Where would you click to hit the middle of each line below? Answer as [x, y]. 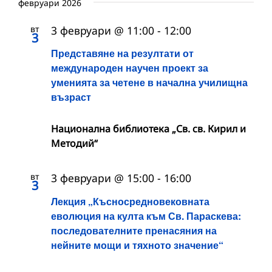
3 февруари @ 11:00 [103, 31]
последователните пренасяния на [134, 230]
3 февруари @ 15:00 [103, 178]
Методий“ [74, 144]
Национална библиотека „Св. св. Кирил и [148, 129]
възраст [71, 97]
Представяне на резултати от [122, 53]
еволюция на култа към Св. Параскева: [146, 216]
